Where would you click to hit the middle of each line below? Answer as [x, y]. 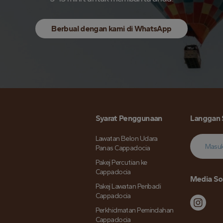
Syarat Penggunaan [129, 118]
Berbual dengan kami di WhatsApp [111, 29]
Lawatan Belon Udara [126, 139]
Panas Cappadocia [123, 148]
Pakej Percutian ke [121, 163]
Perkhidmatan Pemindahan [134, 211]
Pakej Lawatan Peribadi [128, 187]
